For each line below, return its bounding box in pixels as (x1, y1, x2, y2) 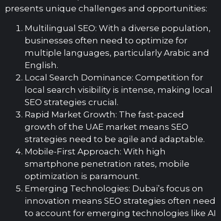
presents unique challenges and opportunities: (5, 3, 207, 14)
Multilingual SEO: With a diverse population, (25, 23, 211, 33)
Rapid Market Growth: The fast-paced (25, 109, 184, 119)
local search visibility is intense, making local (25, 84, 213, 95)
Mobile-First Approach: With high (25, 146, 166, 156)
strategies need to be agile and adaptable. (25, 134, 205, 144)
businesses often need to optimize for (25, 35, 187, 45)
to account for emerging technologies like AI (25, 208, 216, 218)
